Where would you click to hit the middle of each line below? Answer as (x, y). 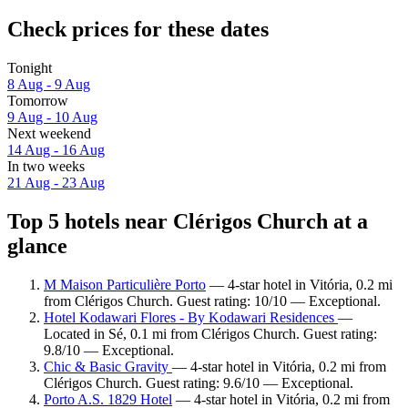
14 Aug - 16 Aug (56, 150)
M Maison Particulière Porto (125, 284)
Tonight (30, 68)
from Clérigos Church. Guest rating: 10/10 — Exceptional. (212, 301)
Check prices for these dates (138, 30)
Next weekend (49, 134)
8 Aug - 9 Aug (49, 85)
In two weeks (46, 167)
